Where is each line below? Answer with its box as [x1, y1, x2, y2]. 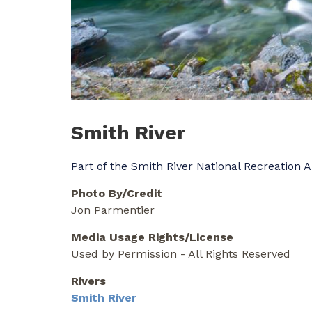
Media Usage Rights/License [71, 230, 233, 244]
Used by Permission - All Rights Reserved [71, 247, 290, 260]
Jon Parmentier [71, 203, 155, 217]
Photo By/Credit [71, 186, 162, 200]
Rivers [71, 274, 106, 288]
